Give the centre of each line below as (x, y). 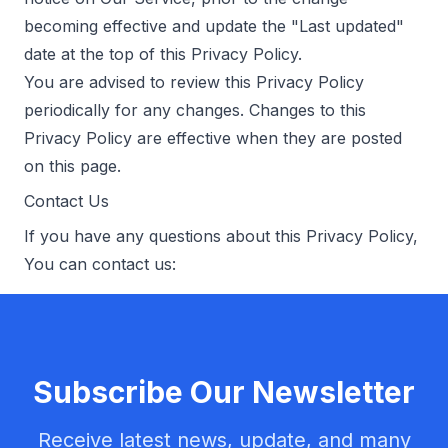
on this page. (72, 166)
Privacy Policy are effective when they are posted (213, 138)
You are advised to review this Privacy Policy (194, 82)
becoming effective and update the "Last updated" (214, 26)
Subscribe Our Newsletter (224, 392)
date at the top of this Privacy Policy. (163, 54)
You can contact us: (100, 264)
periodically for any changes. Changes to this (195, 110)
